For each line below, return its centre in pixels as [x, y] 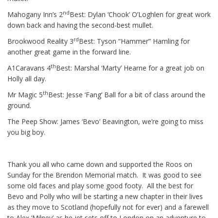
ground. [19, 106]
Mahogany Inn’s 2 [35, 15]
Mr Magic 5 [25, 95]
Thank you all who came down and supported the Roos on [100, 164]
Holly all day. [27, 79]
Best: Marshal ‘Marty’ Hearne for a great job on [130, 68]
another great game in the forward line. [69, 52]
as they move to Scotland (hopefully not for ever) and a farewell [108, 207]
